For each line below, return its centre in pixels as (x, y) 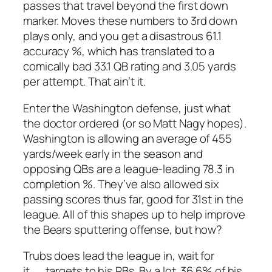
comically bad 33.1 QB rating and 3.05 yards (130, 66)
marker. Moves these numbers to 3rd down (131, 21)
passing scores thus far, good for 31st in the (133, 199)
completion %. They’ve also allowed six (121, 184)
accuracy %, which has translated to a (119, 51)
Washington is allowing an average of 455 (127, 138)
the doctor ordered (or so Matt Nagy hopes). (135, 123)
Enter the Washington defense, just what (127, 108)
